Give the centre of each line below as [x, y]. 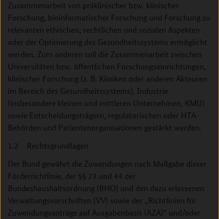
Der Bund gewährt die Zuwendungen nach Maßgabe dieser [107, 164]
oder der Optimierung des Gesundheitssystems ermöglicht [108, 42]
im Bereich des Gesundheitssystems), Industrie [88, 91]
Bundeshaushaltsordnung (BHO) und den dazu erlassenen [106, 188]
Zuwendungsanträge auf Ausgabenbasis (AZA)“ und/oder [104, 212]
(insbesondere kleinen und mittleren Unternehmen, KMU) [106, 103]
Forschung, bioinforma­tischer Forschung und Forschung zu [109, 17]
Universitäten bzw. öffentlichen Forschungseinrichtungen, [107, 66]
